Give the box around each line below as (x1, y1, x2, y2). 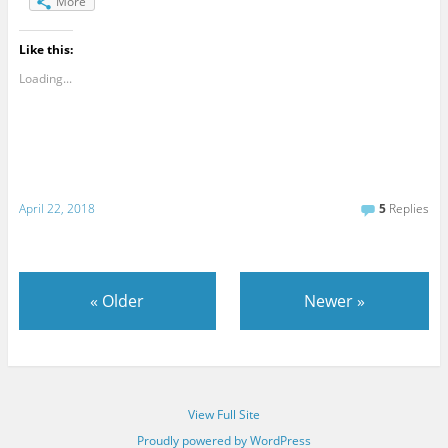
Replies (386, 199, 430, 217)
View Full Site (188, 406, 260, 424)
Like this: (18, 41, 73, 59)
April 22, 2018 (18, 199, 95, 217)
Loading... (18, 70, 72, 88)
